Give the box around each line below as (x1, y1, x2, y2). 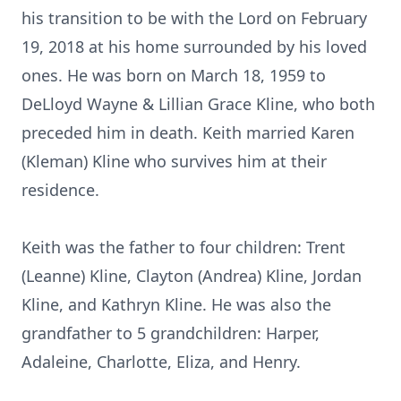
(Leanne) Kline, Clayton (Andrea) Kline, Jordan (21, 265, 362, 286)
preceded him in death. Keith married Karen (21, 122, 354, 143)
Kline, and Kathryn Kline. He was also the (21, 294, 331, 315)
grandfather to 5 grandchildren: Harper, (21, 322, 320, 344)
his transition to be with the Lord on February (21, 7, 367, 29)
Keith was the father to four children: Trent (21, 236, 346, 258)
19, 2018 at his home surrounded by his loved (21, 36, 367, 57)
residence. (21, 179, 99, 200)
